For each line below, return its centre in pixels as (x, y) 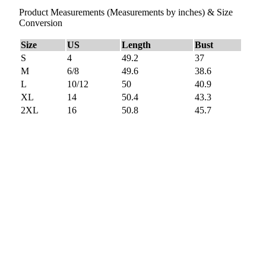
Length (136, 45)
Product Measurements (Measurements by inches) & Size (126, 12)
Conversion (41, 23)
